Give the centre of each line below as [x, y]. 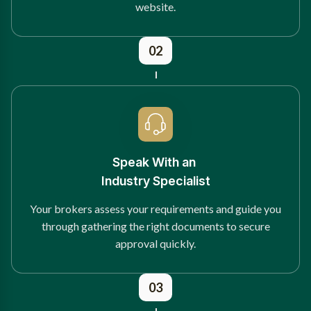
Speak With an [155, 162]
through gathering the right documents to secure [155, 226]
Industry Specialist [155, 180]
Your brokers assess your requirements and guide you [155, 208]
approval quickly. [155, 243]
